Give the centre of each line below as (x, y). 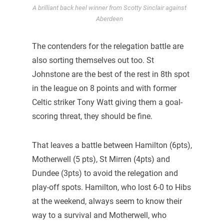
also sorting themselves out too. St (93, 60)
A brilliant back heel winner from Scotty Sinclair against (109, 7)
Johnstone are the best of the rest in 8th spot (110, 74)
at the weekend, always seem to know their (107, 201)
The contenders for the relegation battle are (107, 46)
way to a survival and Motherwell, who (99, 215)
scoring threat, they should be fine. (92, 116)
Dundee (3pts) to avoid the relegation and (105, 173)
